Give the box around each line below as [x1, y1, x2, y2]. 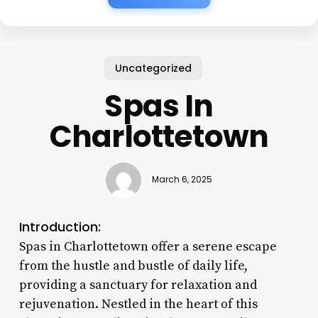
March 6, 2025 [151, 174, 212, 186]
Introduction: [18, 217, 101, 236]
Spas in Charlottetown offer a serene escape [18, 238, 277, 255]
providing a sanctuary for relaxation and [18, 276, 257, 293]
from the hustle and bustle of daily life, [18, 257, 248, 274]
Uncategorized [115, 60, 192, 75]
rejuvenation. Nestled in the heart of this [18, 295, 258, 312]
